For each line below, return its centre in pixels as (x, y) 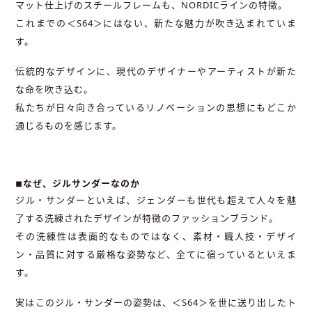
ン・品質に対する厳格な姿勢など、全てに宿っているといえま (156, 255)
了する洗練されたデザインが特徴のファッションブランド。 (147, 218)
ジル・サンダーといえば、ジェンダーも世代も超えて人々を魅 (156, 200)
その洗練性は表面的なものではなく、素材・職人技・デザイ (156, 236)
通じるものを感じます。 (69, 125)
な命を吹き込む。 (55, 89)
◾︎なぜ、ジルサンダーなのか (78, 184)
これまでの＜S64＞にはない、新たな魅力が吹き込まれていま (156, 23)
